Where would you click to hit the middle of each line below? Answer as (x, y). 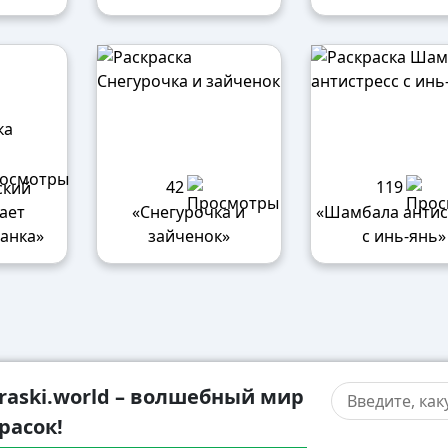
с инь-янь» (403, 236)
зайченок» (188, 236)
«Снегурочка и (189, 212)
